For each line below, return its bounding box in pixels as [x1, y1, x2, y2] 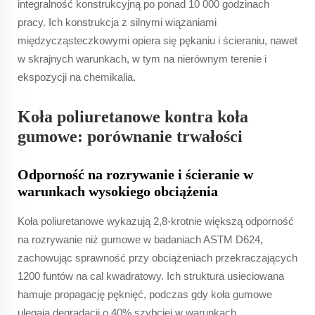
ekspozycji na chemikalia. [18, 70, 136, 83]
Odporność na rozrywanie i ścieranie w [18, 166, 253, 182]
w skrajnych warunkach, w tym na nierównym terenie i [18, 52, 266, 65]
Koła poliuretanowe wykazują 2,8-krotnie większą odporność [18, 214, 294, 227]
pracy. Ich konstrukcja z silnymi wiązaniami [18, 15, 217, 28]
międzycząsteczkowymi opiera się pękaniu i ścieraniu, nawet [18, 34, 297, 46]
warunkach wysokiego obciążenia [18, 183, 218, 199]
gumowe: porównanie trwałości [18, 127, 243, 146]
